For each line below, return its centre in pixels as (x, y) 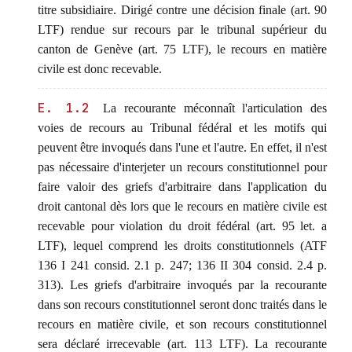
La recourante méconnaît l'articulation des (211, 108)
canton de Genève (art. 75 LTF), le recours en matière (182, 49)
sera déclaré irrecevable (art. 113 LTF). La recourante (182, 344)
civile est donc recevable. (100, 69)
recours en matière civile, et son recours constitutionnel (182, 324)
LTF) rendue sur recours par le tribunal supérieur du (182, 29)
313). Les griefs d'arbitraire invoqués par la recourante (182, 285)
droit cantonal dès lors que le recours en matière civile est (182, 206)
